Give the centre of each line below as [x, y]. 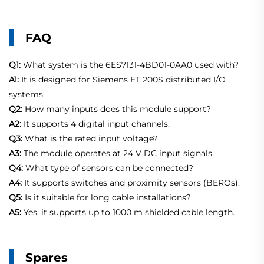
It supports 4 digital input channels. [95, 124]
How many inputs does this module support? [117, 109]
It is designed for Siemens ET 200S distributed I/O [122, 80]
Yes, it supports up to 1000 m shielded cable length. [128, 212]
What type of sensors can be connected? [108, 168]
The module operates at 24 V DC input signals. [118, 154]
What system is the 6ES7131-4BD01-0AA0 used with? [130, 65]
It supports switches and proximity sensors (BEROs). [131, 183]
